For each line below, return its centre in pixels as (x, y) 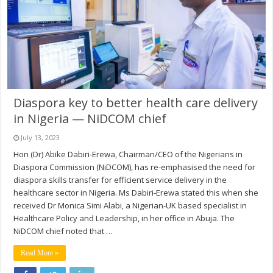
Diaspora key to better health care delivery (136, 103)
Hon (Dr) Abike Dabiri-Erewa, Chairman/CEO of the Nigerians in (128, 154)
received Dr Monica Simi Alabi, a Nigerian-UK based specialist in (130, 206)
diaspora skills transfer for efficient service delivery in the (120, 180)
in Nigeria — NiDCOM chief (90, 119)
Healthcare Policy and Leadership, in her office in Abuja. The (124, 218)
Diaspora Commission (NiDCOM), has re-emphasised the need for (135, 167)
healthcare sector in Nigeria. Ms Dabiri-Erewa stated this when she (136, 193)
